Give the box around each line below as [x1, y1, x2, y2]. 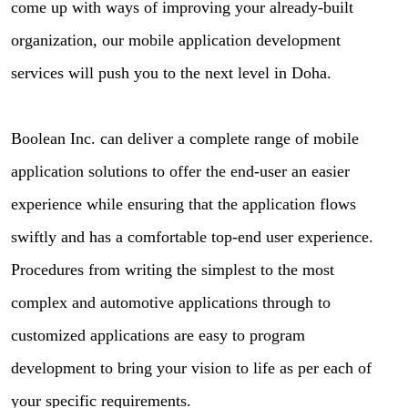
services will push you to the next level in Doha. [11, 64, 331, 83]
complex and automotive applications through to [11, 293, 331, 312]
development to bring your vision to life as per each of [11, 359, 372, 378]
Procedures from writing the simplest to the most [11, 260, 334, 280]
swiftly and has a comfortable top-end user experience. [11, 228, 373, 247]
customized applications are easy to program [11, 326, 305, 345]
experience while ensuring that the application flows [11, 195, 356, 214]
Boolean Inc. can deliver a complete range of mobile [11, 129, 359, 148]
